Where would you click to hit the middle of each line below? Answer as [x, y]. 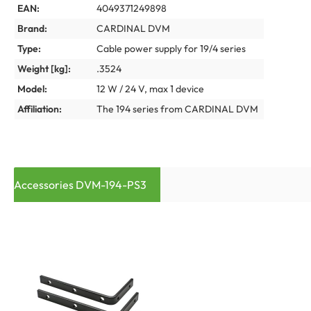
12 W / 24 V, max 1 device [150, 89]
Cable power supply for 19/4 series [171, 49]
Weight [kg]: [44, 69]
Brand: [32, 28]
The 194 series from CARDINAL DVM [177, 109]
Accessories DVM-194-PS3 [80, 185]
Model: [32, 89]
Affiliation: [40, 109]
